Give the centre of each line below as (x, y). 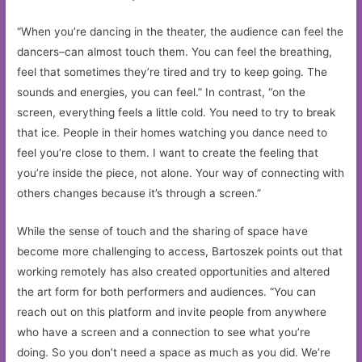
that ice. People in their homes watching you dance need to (173, 133)
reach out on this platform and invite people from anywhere (172, 312)
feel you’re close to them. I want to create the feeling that (168, 153)
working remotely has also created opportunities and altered (174, 272)
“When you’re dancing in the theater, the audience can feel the (181, 32)
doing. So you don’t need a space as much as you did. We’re (174, 353)
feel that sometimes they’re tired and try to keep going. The (173, 72)
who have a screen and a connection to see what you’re (164, 333)
